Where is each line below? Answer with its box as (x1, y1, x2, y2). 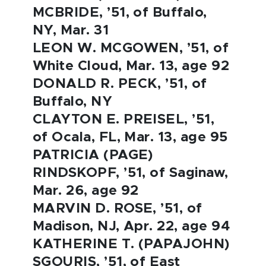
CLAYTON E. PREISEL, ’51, (33, 113, 215, 126)
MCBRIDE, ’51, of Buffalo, (33, 6, 207, 20)
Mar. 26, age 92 (33, 184, 139, 198)
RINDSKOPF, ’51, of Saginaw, (33, 166, 229, 180)
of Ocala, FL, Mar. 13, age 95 (33, 131, 228, 144)
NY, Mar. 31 (33, 24, 109, 37)
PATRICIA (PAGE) (33, 148, 153, 162)
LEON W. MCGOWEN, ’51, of (33, 42, 229, 55)
